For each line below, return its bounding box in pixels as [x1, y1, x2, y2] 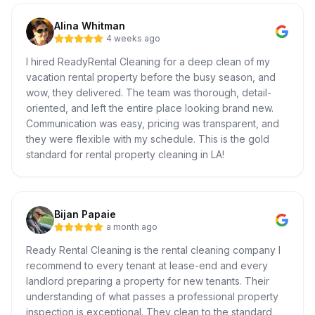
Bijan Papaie [54, 208, 116, 220]
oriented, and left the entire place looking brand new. [26, 102, 274, 114]
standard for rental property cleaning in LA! [26, 148, 224, 160]
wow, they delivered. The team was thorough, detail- [26, 86, 271, 98]
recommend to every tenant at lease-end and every [26, 259, 268, 271]
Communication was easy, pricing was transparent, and [26, 117, 279, 129]
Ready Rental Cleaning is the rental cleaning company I [26, 244, 281, 256]
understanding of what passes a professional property [26, 290, 278, 302]
